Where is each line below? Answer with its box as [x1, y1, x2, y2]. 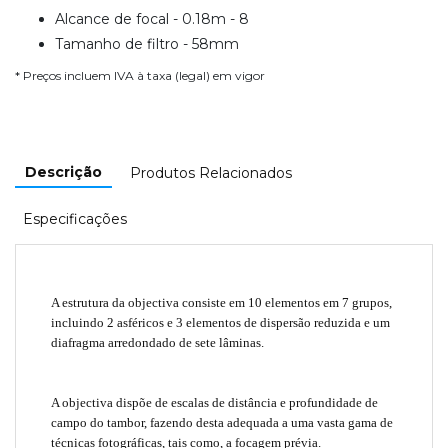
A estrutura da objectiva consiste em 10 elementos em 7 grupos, [51, 294, 393, 310]
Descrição [25, 162, 102, 181]
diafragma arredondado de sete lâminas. [51, 334, 265, 350]
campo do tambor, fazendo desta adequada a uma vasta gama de [51, 414, 394, 430]
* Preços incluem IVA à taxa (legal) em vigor [15, 67, 265, 83]
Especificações [23, 209, 127, 228]
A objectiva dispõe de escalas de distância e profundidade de [51, 394, 379, 410]
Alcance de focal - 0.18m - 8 [55, 9, 249, 28]
